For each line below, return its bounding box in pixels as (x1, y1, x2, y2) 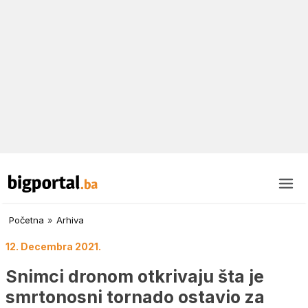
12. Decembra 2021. (5, 241, 101, 253)
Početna (9, 214, 44, 226)
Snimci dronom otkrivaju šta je (5, 265, 264, 287)
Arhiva (56, 214, 84, 226)
